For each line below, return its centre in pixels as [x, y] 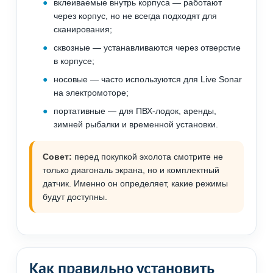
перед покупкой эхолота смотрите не [147, 157]
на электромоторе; [91, 93]
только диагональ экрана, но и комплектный [131, 170]
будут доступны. [75, 197]
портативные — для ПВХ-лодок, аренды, [135, 111]
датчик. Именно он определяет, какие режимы [135, 184]
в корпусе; [74, 61]
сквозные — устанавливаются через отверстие [147, 48]
